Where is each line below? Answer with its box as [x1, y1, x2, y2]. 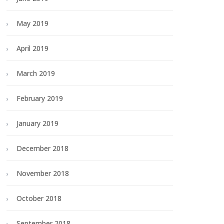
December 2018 [16, 143, 68, 153]
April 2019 [16, 43, 48, 53]
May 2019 [16, 18, 48, 28]
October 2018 [16, 193, 61, 203]
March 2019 [16, 68, 55, 78]
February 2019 [16, 93, 63, 103]
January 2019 [16, 118, 58, 128]
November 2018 [16, 168, 69, 178]
